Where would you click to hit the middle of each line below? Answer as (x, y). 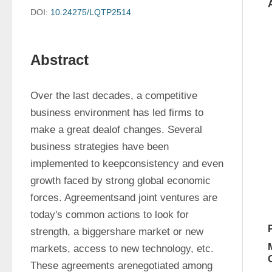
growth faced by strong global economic (121, 181)
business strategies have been (100, 147)
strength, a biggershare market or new (117, 232)
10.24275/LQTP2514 (91, 12)
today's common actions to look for (110, 215)
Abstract (59, 60)
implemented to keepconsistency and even (127, 164)
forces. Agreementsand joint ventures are (124, 198)
